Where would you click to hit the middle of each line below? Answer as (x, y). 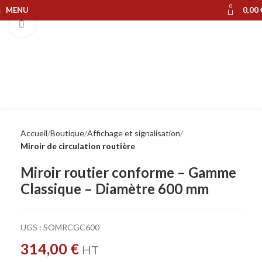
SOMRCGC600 (71, 227)
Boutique (67, 133)
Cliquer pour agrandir (72, 24)
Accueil (34, 133)
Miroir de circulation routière (78, 146)
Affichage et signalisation (134, 133)
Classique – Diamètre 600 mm (115, 189)
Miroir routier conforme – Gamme (128, 172)
